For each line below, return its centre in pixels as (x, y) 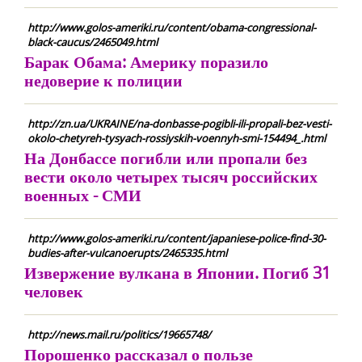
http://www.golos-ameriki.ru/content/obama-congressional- (172, 27)
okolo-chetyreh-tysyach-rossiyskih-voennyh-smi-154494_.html (177, 138)
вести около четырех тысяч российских (171, 177)
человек (54, 291)
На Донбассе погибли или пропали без (166, 158)
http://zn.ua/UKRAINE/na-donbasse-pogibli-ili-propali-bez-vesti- (179, 124)
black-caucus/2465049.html (93, 42)
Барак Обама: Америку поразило (146, 62)
